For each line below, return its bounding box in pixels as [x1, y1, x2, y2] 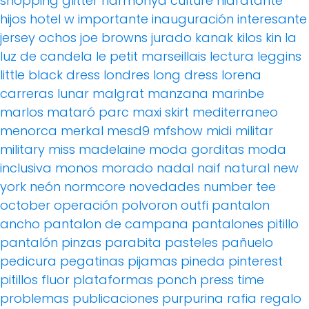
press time [200, 270, 264, 288]
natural [224, 159, 270, 177]
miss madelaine [48, 140, 146, 158]
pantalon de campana [43, 215, 188, 232]
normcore [64, 177, 126, 195]
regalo [260, 289, 301, 307]
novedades [129, 177, 200, 195]
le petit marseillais [96, 47, 206, 65]
